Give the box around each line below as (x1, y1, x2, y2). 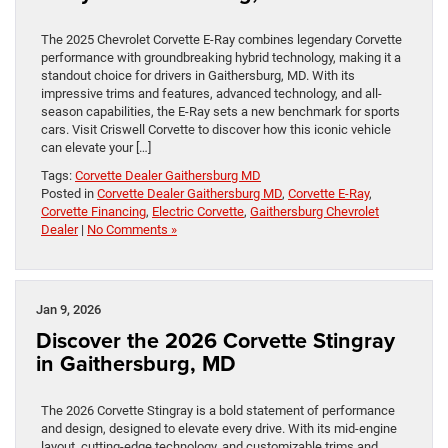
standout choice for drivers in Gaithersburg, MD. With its (41, 67, 355, 83)
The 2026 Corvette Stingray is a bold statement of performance (41, 402, 395, 418)
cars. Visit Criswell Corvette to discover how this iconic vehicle (41, 121, 391, 137)
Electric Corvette (152, 203, 244, 219)
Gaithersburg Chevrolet (250, 203, 379, 219)
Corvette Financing (41, 203, 146, 219)
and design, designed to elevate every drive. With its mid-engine (41, 420, 397, 436)
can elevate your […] (41, 139, 151, 155)
